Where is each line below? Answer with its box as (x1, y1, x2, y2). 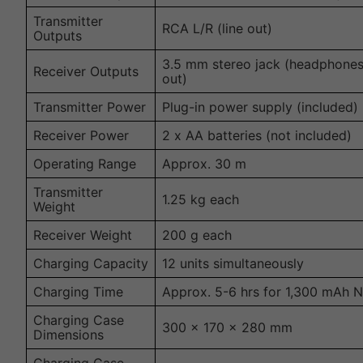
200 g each (162, 227, 232, 244)
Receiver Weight (33, 227, 132, 244)
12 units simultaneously (162, 255, 304, 272)
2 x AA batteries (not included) (162, 127, 352, 144)
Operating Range (33, 156, 136, 173)
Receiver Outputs (33, 63, 139, 80)
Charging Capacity (33, 255, 148, 272)
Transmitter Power (33, 99, 146, 116)
